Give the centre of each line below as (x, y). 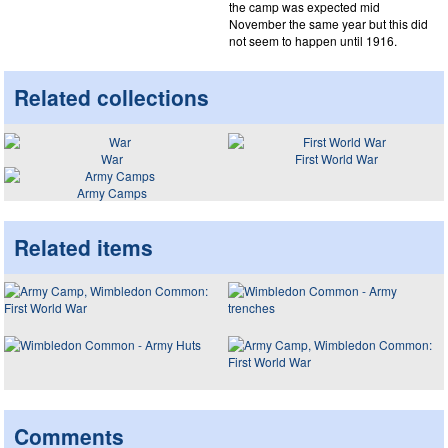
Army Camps (112, 192)
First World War (336, 158)
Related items (83, 246)
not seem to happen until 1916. (313, 40)
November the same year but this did (328, 23)
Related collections (111, 97)
